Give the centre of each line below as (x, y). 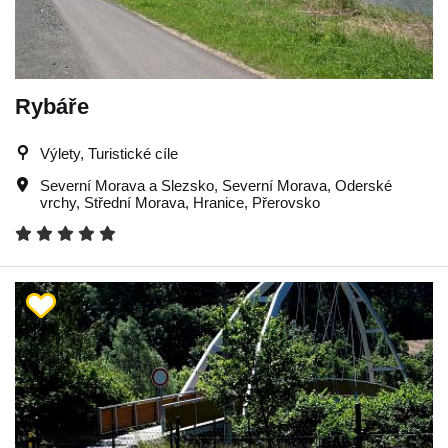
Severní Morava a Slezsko (127, 185)
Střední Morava (134, 202)
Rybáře (52, 106)
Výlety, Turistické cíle (109, 153)
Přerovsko (286, 202)
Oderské (363, 185)
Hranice (218, 202)
